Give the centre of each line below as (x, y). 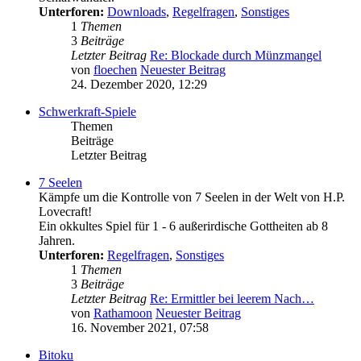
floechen (115, 70)
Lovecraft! (65, 212)
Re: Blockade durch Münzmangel (236, 56)
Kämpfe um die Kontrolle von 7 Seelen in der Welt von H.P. (192, 197)
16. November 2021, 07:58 (140, 328)
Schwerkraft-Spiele (87, 112)
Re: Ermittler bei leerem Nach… (232, 299)
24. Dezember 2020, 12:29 (139, 85)
